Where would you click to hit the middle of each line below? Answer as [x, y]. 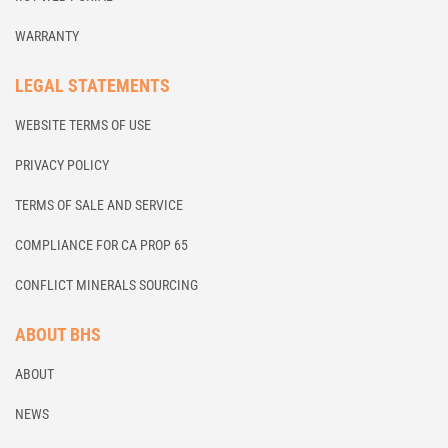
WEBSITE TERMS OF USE [83, 124]
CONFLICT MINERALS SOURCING [106, 284]
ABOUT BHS [58, 334]
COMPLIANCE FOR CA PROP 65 [101, 244]
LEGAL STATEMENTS [92, 85]
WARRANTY [47, 35]
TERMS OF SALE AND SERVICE [99, 204]
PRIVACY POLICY [62, 164]
